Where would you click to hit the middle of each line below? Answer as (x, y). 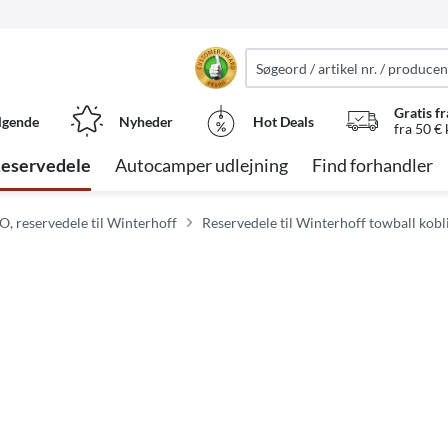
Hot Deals (283, 121)
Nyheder (146, 121)
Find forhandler (372, 165)
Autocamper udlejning (201, 165)
